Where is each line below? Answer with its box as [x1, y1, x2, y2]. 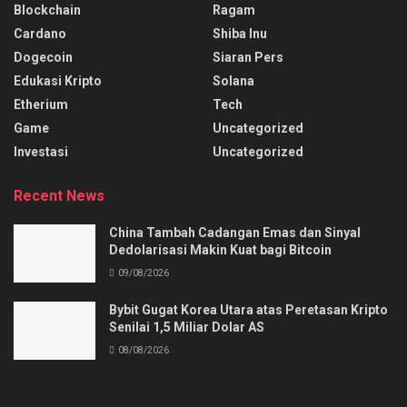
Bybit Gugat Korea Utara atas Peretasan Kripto [109, 302, 388, 317]
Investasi [14, 144, 68, 159]
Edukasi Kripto [14, 73, 102, 88]
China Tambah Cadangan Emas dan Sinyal [109, 224, 361, 240]
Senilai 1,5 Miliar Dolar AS [109, 319, 264, 334]
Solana [213, 73, 254, 88]
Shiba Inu [213, 25, 267, 41]
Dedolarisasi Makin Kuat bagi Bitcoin [109, 242, 332, 257]
